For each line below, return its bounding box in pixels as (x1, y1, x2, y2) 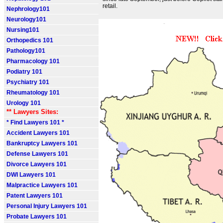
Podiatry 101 (6, 68, 42, 75)
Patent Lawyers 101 (6, 192, 63, 199)
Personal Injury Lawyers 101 (6, 203, 87, 210)
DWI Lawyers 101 (6, 171, 56, 178)
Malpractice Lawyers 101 (6, 182, 78, 189)
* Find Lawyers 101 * (6, 119, 64, 126)
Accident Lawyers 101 (6, 129, 70, 136)
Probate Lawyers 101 (6, 213, 67, 220)
